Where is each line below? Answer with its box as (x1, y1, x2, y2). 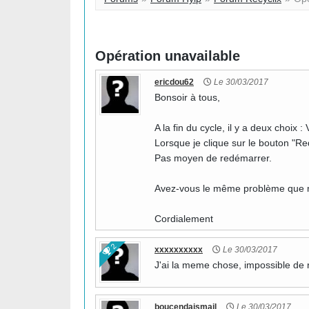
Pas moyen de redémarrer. (154, 152, 272, 163)
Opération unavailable (95, 48, 240, 63)
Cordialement (154, 213, 213, 224)
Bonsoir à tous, (154, 92, 220, 103)
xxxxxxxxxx (154, 245, 203, 255)
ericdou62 (154, 77, 194, 87)
